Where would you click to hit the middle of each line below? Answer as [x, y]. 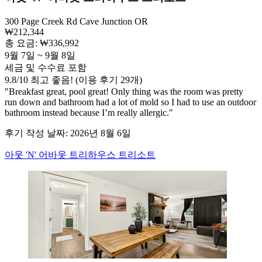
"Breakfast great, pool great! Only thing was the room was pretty [124, 91]
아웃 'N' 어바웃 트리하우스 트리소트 [80, 154]
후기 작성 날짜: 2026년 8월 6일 [68, 133]
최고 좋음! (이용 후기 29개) [85, 80]
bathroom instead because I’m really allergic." [89, 112]
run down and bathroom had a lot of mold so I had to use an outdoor [130, 102]
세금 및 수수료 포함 [46, 67]
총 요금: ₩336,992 [42, 43]
